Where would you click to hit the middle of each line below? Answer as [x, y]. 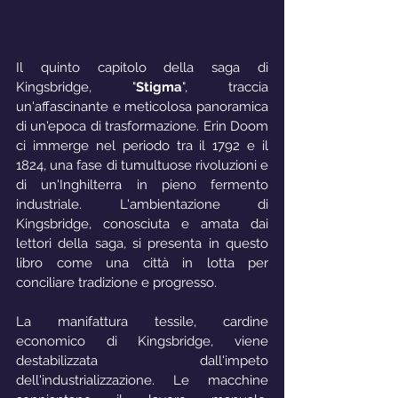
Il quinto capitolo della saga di [142, 68]
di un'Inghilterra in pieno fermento [142, 185]
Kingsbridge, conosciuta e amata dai [142, 224]
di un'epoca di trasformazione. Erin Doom [142, 127]
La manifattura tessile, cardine [142, 322]
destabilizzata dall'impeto [142, 361]
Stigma [159, 88]
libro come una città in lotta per [142, 263]
